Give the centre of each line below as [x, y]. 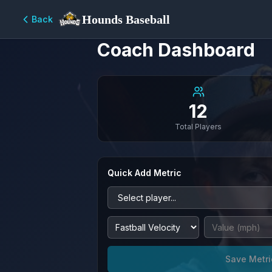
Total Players [199, 127]
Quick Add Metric [144, 173]
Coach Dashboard [176, 50]
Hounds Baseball [126, 19]
